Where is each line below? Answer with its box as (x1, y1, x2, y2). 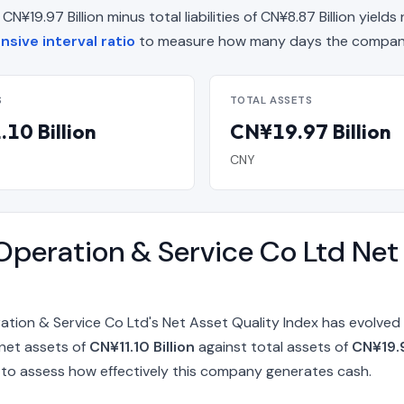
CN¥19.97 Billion (229, 118, 390, 144)
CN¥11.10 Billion (89, 337, 195, 357)
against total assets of (195, 337, 352, 357)
